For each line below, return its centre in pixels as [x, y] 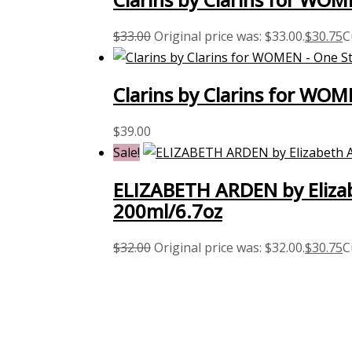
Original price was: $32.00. [229, 247]
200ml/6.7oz [168, 211]
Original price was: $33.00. [229, 37]
